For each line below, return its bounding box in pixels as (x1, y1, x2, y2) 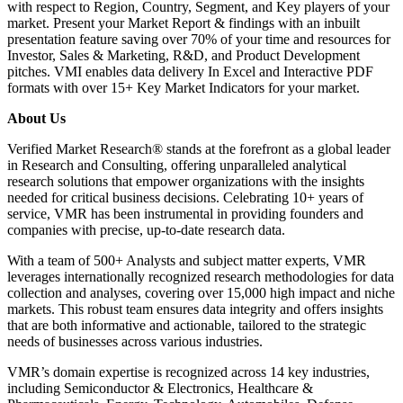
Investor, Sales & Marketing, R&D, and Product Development (7, 48, 360, 64)
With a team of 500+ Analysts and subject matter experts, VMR (7, 253, 366, 269)
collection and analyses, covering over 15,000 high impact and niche (7, 285, 395, 301)
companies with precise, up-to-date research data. (7, 222, 285, 238)
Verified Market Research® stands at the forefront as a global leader (7, 141, 390, 157)
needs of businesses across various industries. (7, 334, 263, 350)
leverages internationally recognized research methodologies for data (7, 269, 394, 285)
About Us (7, 111, 66, 127)
